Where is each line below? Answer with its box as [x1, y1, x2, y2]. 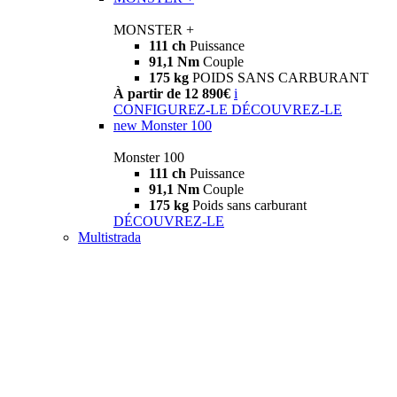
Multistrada [78, 230, 141, 245]
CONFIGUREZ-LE [113, 102, 228, 118]
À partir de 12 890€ [113, 86, 234, 102]
